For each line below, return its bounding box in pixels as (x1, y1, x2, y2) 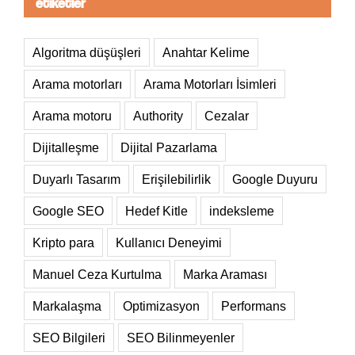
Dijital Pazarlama (120, 140, 217, 155)
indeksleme (209, 204, 274, 219)
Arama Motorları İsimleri (143, 77, 277, 92)
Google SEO (32, 204, 104, 219)
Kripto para (32, 235, 94, 250)
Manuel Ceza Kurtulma (32, 267, 162, 282)
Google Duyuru (232, 172, 318, 187)
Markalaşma (32, 299, 101, 314)
